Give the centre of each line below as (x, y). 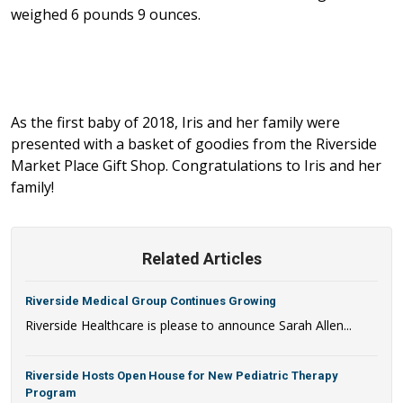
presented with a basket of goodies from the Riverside (194, 143)
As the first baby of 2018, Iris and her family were (175, 122)
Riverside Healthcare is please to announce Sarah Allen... (188, 325)
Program (51, 392)
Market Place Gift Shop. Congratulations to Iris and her (196, 165)
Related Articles (201, 258)
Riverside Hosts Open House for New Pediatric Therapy (181, 375)
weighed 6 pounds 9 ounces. (106, 14)
